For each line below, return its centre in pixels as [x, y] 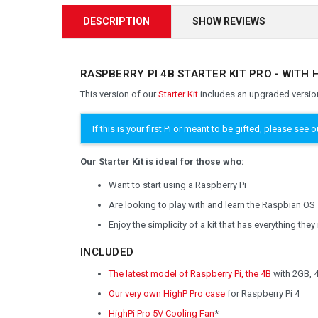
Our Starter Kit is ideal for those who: [162, 162]
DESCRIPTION [116, 21]
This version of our [119, 94]
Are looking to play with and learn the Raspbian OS [212, 205]
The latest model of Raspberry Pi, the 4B [190, 274]
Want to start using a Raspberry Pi [177, 185]
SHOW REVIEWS [229, 21]
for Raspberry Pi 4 [262, 294]
